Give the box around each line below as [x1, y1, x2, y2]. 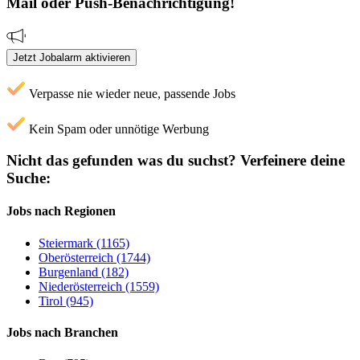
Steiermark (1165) [39, 235, 129, 250]
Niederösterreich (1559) [39, 279, 159, 293]
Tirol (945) [39, 293, 93, 308]
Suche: [6, 170, 51, 187]
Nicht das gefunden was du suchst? [6, 152, 236, 170]
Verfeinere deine [236, 152, 345, 170]
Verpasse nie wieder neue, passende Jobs [26, 87, 235, 101]
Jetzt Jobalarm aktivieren [13, 51, 130, 64]
